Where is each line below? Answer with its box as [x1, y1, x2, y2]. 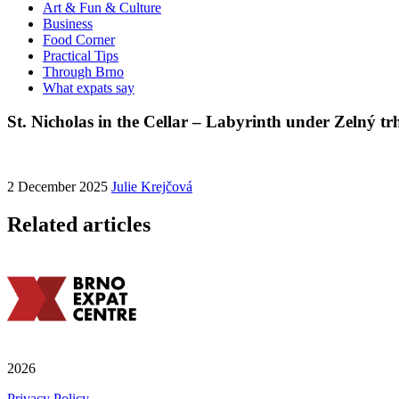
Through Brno [43, 63, 124, 79]
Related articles [7, 212, 151, 236]
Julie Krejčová [111, 179, 192, 195]
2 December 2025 [7, 179, 111, 195]
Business [43, 15, 93, 31]
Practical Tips [43, 47, 118, 63]
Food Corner [43, 31, 115, 47]
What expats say [43, 79, 134, 95]
